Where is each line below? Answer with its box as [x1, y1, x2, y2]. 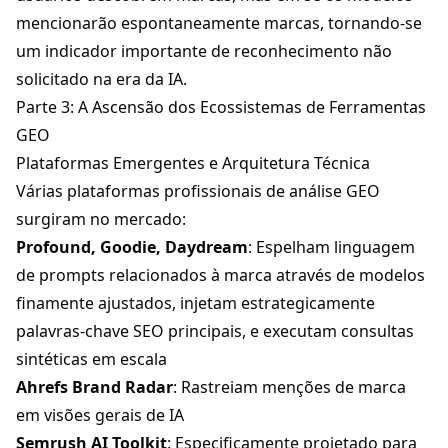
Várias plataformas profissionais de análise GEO [16, 180, 380, 203]
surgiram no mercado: [16, 208, 186, 231]
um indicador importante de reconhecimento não [16, 40, 392, 63]
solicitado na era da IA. [16, 68, 187, 91]
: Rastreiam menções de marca [173, 376, 406, 399]
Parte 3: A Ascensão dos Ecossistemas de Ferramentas [16, 96, 426, 119]
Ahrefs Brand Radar [16, 376, 173, 399]
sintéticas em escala [16, 348, 167, 371]
